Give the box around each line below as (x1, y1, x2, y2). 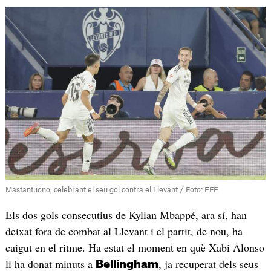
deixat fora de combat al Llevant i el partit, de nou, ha (5, 224, 243, 239)
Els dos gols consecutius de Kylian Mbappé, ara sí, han (5, 207, 247, 223)
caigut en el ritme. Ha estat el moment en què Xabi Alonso (5, 240, 264, 255)
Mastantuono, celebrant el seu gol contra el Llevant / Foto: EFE (5, 186, 218, 194)
